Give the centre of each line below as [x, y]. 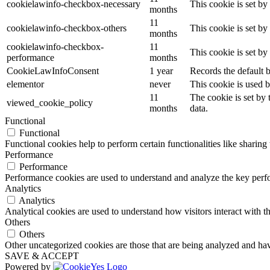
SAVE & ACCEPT [42, 256]
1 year [161, 71]
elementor [25, 84]
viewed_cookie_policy [50, 102]
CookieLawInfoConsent [53, 71]
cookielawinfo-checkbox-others [67, 28]
